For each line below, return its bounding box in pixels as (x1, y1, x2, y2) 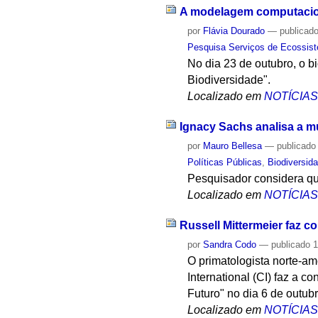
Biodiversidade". (187, 74, 271, 87)
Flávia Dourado (203, 26, 265, 37)
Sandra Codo (203, 238, 257, 250)
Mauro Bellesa (203, 140, 263, 151)
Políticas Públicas (187, 156, 263, 168)
